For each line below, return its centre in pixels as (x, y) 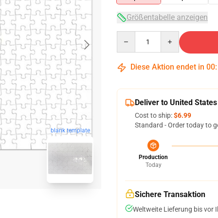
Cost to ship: (154, 115)
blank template (70, 131)
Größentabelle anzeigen (167, 17)
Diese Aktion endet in (167, 67)
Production (153, 157)
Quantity (130, 36)
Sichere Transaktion (170, 194)
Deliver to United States (176, 102)
